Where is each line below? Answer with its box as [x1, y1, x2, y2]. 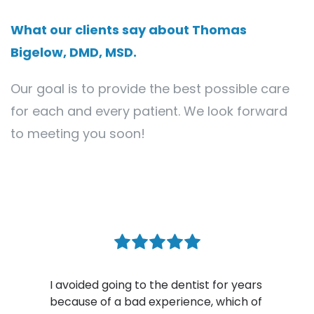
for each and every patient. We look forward [11, 102, 287, 120]
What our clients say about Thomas [11, 20, 247, 39]
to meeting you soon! [11, 124, 145, 142]
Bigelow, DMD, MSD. [11, 43, 137, 61]
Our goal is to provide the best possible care [11, 79, 289, 97]
